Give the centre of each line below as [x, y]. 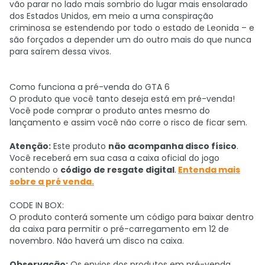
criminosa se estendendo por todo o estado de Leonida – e [132, 28]
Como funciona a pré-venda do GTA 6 [90, 87]
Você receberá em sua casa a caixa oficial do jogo [114, 158]
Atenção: [30, 146]
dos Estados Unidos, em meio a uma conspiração [112, 16]
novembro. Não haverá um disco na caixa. [97, 241]
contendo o [35, 170]
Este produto [80, 146]
